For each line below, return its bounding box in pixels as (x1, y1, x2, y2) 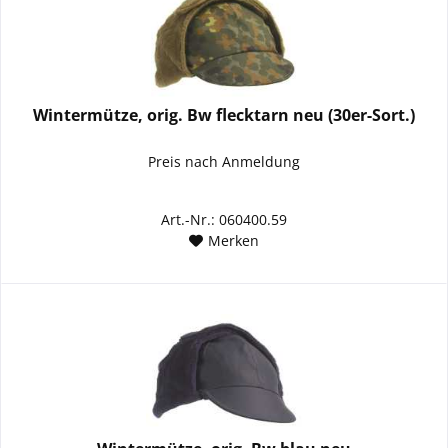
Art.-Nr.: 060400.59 (161, 210, 288, 230)
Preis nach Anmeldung (148, 152, 301, 172)
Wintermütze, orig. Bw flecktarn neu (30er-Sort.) (33, 104, 416, 127)
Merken (208, 231, 260, 251)
